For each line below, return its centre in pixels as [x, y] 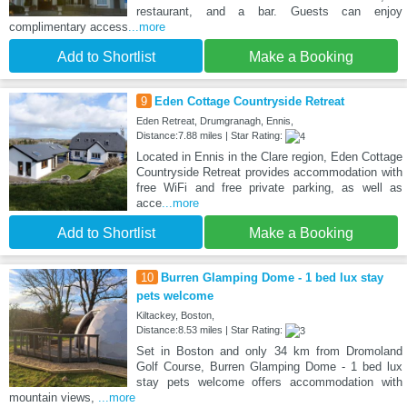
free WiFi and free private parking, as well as [269, 188]
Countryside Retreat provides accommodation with [269, 173]
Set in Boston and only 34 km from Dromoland [269, 352]
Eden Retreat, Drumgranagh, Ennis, [214, 121]
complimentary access [69, 27]
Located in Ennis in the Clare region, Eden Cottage [269, 157]
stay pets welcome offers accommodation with [269, 382]
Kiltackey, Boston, [175, 316]
